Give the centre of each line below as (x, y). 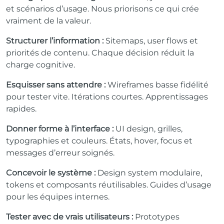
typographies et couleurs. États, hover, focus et (99, 140)
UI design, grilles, (149, 128)
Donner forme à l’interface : (61, 128)
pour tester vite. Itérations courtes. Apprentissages (107, 96)
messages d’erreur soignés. (60, 152)
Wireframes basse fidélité (157, 84)
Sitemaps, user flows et (151, 40)
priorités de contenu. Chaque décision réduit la (100, 52)
